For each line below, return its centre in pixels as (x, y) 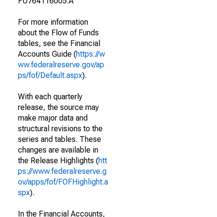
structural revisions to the (60, 129)
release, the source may (58, 107)
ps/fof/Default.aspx (50, 75)
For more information (53, 22)
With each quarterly (50, 97)
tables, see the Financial (59, 43)
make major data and (53, 118)
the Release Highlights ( (58, 161)
